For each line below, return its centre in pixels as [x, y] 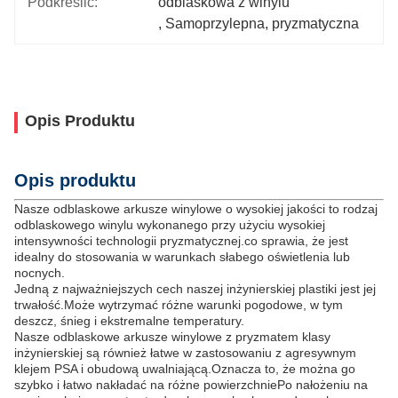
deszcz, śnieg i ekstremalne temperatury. [129, 321]
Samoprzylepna [215, 24]
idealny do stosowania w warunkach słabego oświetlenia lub [182, 257]
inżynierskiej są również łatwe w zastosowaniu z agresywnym [185, 353]
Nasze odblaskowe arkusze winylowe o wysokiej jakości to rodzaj [196, 209]
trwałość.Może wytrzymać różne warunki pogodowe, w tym [179, 305]
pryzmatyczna [316, 24]
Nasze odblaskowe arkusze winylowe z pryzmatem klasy [172, 337]
